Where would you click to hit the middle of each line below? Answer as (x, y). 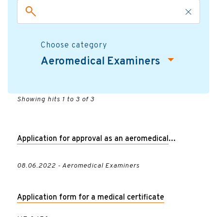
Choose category (74, 45)
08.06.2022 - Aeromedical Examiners (78, 166)
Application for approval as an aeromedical (93, 139)
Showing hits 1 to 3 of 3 (55, 99)
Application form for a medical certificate (90, 197)
